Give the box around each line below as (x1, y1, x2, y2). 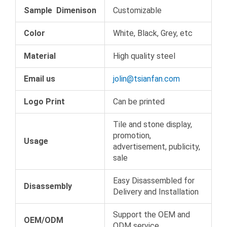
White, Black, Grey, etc (113, 28, 193, 38)
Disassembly (24, 181, 72, 191)
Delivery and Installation (113, 186, 199, 197)
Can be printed (113, 96, 165, 106)
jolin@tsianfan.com (113, 73, 180, 84)
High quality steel (113, 51, 175, 61)
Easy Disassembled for (113, 175, 195, 185)
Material (24, 51, 56, 61)
